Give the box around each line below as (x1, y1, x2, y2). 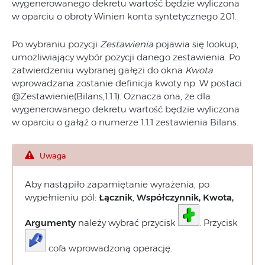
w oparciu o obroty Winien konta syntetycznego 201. (12, 11, 237, 22)
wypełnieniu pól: (25, 192, 99, 203)
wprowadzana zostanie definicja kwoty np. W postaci (12, 77, 242, 89)
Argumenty (25, 217, 76, 229)
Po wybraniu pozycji (12, 38, 100, 50)
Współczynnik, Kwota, (137, 192, 234, 203)
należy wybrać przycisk (76, 217, 178, 229)
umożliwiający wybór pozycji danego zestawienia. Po (12, 51, 240, 63)
